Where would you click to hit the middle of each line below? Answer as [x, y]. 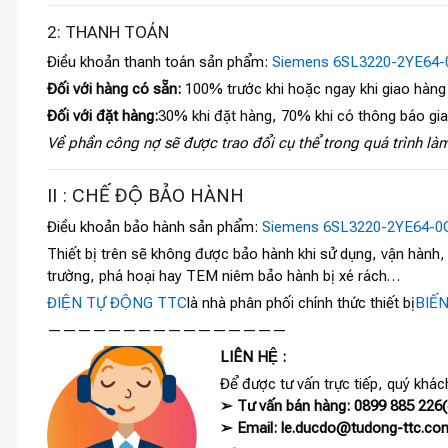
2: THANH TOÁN [108, 31]
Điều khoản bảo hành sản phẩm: [154, 227]
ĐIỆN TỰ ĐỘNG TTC [117, 303]
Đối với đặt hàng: [102, 115]
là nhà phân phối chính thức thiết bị [301, 303]
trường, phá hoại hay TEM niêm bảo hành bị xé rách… [223, 276]
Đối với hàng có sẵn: [116, 88]
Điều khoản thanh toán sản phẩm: [159, 61]
